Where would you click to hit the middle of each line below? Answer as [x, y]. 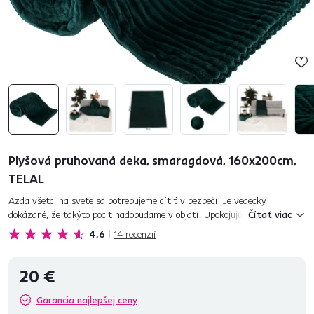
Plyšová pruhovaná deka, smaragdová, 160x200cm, [152, 160]
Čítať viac [270, 214]
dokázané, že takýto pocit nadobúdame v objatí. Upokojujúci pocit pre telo [156, 214]
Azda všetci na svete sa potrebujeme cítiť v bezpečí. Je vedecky [137, 200]
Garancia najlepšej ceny [87, 300]
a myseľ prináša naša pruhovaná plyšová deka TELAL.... [119, 228]
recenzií [141, 234]
